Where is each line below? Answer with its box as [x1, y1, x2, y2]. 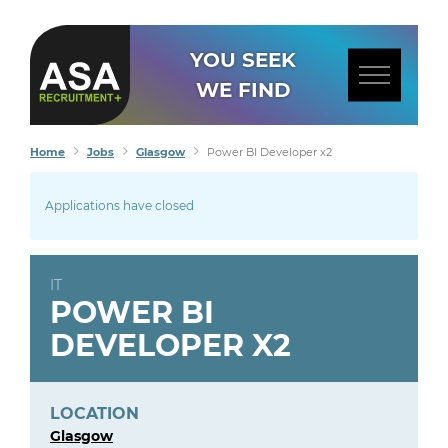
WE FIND [195, 78, 291, 102]
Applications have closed [45, 198, 194, 213]
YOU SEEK [190, 48, 297, 72]
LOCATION [50, 404, 139, 423]
